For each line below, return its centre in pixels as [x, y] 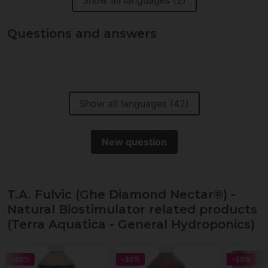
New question [134, 142]
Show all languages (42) [134, 104]
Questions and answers [82, 34]
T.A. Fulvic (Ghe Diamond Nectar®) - [121, 195]
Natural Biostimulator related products [132, 210]
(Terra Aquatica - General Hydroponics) [131, 225]
